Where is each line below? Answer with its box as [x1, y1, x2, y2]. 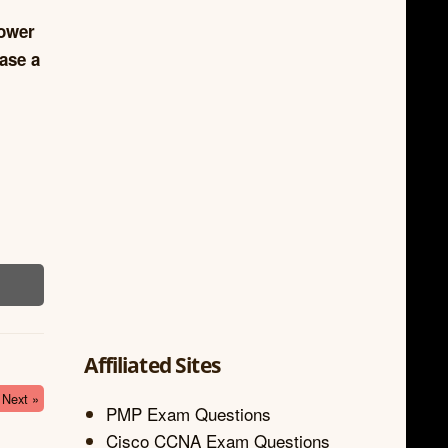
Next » [2, 388, 40, 408]
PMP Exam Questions [105, 400, 271, 426]
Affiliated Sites [84, 350, 220, 380]
